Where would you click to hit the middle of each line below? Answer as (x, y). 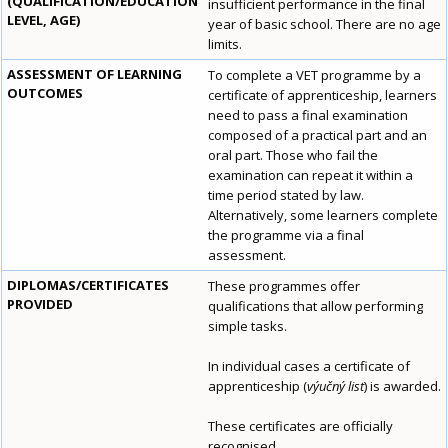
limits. (225, 44)
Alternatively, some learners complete (323, 215)
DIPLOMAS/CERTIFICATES (88, 285)
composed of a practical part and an (317, 135)
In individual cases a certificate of (309, 366)
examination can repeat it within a (310, 175)
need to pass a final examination (308, 115)
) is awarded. (402, 386)
